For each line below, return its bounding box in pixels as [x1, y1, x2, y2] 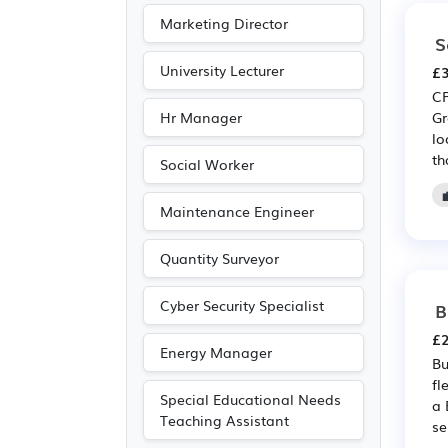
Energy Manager [160, 342, 272, 362]
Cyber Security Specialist [160, 295, 324, 315]
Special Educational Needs [160, 389, 341, 409]
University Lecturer [160, 60, 284, 80]
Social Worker [160, 154, 254, 174]
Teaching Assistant [160, 410, 289, 430]
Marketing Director [160, 13, 288, 33]
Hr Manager [160, 107, 242, 127]
